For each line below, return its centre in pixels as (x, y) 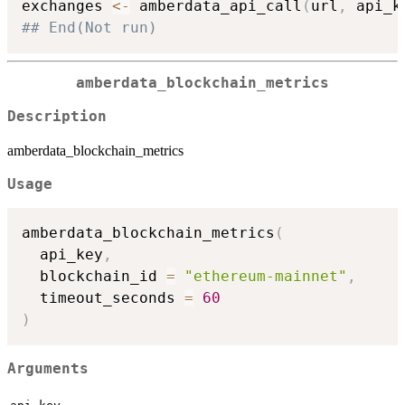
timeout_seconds (103, 298)
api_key (62, 255)
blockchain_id (94, 277)
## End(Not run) (89, 28)
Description (57, 116)
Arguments (48, 368)
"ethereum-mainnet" (266, 277)
